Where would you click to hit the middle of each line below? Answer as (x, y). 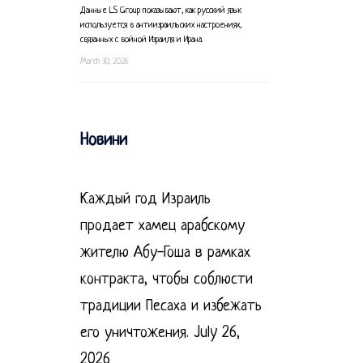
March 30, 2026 (104, 62)
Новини (103, 140)
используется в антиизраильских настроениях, (160, 25)
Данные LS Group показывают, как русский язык (160, 10)
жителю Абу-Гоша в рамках (165, 253)
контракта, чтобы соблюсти (166, 280)
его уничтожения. (134, 333)
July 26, (216, 333)
